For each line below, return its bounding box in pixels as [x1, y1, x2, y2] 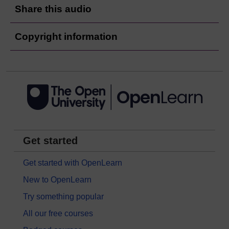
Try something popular [23, 192, 104, 201]
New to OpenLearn [23, 175, 91, 184]
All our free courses [23, 209, 93, 218]
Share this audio [15, 3, 91, 14]
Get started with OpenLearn [23, 158, 122, 167]
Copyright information [15, 31, 118, 42]
